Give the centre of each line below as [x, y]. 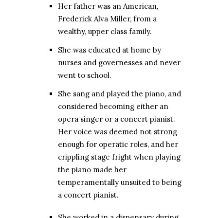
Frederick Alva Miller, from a [107, 19]
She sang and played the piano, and [119, 94]
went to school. [85, 75]
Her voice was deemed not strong [118, 132]
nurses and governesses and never [119, 63]
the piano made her [92, 170]
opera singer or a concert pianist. [117, 119]
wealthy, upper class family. [105, 32]
